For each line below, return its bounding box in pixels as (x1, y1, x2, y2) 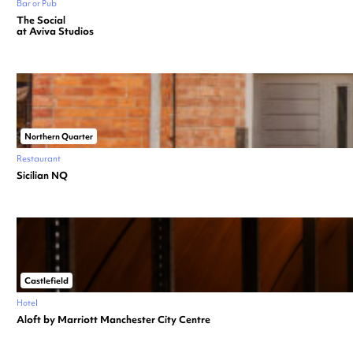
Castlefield (24, 274, 69, 286)
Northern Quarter (24, 130, 93, 142)
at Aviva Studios (17, 24, 94, 38)
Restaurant (17, 152, 61, 164)
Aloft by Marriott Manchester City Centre (17, 312, 210, 326)
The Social (17, 13, 65, 27)
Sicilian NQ (17, 168, 68, 182)
